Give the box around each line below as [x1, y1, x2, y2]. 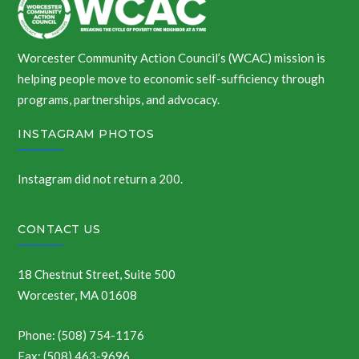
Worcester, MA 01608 [18, 288, 138, 303]
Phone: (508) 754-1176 [18, 328, 145, 343]
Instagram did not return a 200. [18, 171, 184, 187]
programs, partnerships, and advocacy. [18, 92, 220, 107]
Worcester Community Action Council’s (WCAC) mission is [18, 50, 326, 66]
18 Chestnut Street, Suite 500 [18, 267, 176, 282]
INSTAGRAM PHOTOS [18, 127, 155, 142]
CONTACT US [18, 222, 101, 237]
